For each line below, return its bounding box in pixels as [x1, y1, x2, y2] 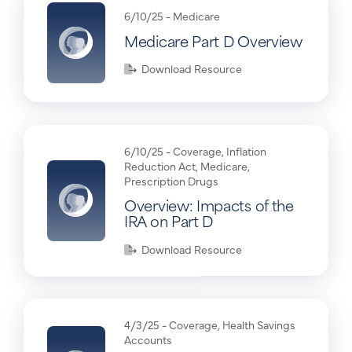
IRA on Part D [124, 209, 214, 233]
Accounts [124, 332, 172, 348]
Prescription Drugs [124, 173, 218, 189]
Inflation [226, 143, 266, 159]
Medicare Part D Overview [124, 28, 302, 52]
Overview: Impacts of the [124, 193, 294, 217]
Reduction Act [124, 158, 196, 174]
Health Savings [222, 317, 295, 333]
